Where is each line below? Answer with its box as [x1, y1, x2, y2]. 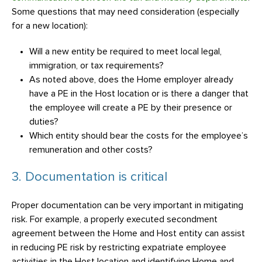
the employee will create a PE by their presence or [29, 103, 232, 112]
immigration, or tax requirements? [29, 61, 164, 70]
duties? [29, 117, 58, 126]
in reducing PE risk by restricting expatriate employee [12, 243, 226, 252]
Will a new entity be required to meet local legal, [29, 47, 222, 56]
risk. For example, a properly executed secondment [12, 215, 218, 224]
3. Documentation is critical [12, 171, 167, 184]
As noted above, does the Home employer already [29, 75, 233, 84]
